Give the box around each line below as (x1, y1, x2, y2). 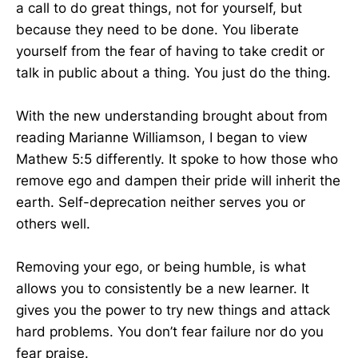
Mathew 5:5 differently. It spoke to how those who (16, 151, 338, 168)
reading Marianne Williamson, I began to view (16, 129, 308, 146)
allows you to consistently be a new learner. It (16, 280, 309, 297)
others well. (16, 216, 90, 233)
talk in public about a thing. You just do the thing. (16, 65, 331, 82)
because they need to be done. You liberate (16, 22, 299, 38)
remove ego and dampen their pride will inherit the (16, 173, 340, 189)
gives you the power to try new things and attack (16, 302, 330, 319)
